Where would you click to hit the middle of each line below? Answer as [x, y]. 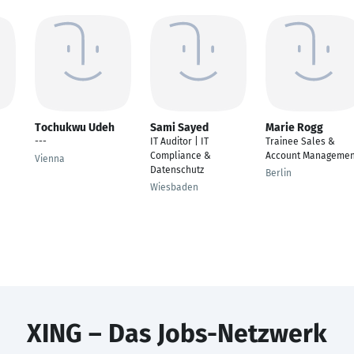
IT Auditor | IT [179, 141]
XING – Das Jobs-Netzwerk [177, 333]
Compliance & [181, 156]
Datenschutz [177, 170]
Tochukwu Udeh [75, 128]
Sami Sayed [179, 128]
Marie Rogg [294, 128]
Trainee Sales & [300, 141]
